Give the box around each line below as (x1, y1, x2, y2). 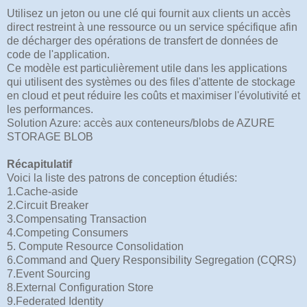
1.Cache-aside (7, 185, 78, 197)
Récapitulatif (7, 158, 72, 170)
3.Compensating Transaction (7, 212, 147, 225)
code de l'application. (7, 48, 110, 60)
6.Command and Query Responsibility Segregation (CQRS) (7, 254, 296, 266)
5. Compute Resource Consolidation (7, 240, 184, 252)
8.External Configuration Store (7, 281, 153, 293)
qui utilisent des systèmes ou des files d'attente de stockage (7, 75, 295, 88)
